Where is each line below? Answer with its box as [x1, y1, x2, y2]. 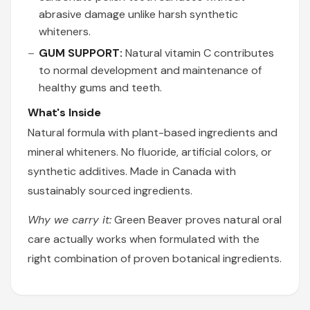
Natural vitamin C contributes [122, 46, 274, 60]
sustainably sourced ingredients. [28, 183, 192, 198]
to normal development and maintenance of [39, 63, 262, 77]
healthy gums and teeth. [39, 80, 162, 95]
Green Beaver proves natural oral [111, 212, 282, 227]
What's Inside [28, 105, 101, 120]
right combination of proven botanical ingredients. [28, 251, 282, 266]
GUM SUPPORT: [39, 46, 122, 60]
